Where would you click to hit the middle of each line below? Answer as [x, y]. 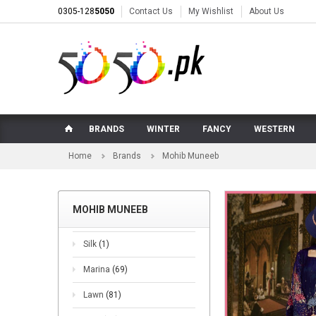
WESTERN [274, 129]
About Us [267, 11]
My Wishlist [211, 11]
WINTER [163, 129]
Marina [98, 269]
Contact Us [151, 11]
